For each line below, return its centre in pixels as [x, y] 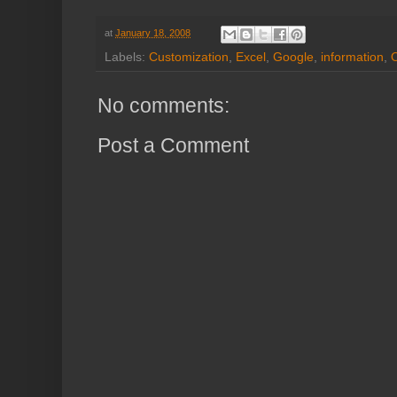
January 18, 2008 [153, 33]
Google [293, 57]
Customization [189, 57]
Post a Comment [173, 145]
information [352, 57]
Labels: [127, 57]
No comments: [163, 105]
